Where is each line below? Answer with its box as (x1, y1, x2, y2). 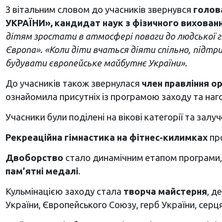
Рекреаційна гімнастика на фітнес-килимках (5, 132, 208, 143)
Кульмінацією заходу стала (5, 186, 123, 197)
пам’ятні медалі (5, 166, 78, 176)
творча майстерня (123, 186, 207, 197)
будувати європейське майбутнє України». (5, 58, 187, 68)
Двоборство (5, 153, 63, 163)
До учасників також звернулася (5, 78, 142, 89)
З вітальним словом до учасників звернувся (5, 4, 193, 15)
